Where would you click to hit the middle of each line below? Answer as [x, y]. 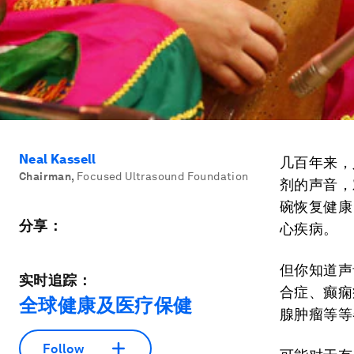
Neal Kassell [58, 159]
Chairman [45, 176]
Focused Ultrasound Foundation [163, 176]
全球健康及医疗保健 [106, 305]
